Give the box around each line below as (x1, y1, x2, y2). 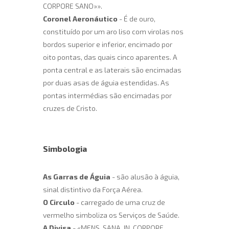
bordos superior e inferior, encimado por (43, 40, 172, 49)
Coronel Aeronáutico (43, 14, 118, 24)
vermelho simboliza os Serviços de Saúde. (43, 211, 179, 220)
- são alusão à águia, (110, 172, 179, 181)
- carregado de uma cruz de (75, 198, 165, 207)
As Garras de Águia (43, 172, 110, 181)
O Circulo (43, 198, 75, 207)
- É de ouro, (118, 14, 155, 24)
